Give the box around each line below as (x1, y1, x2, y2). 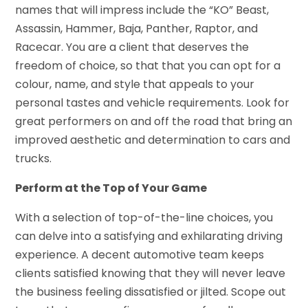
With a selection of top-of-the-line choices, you (15, 210, 274, 226)
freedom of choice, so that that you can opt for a (15, 58, 281, 74)
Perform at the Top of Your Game (15, 180, 208, 197)
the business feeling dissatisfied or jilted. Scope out (15, 284, 287, 300)
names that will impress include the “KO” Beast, (15, 2, 269, 19)
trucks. (15, 151, 52, 167)
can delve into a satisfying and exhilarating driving (15, 228, 283, 245)
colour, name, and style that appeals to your (15, 76, 255, 93)
